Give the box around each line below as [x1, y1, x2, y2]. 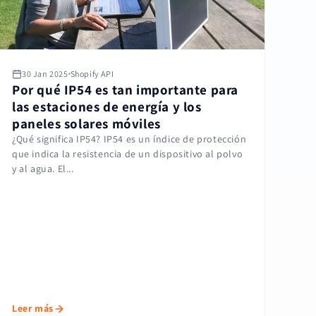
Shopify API [70, 68, 114, 80]
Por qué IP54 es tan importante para [12, 81, 239, 99]
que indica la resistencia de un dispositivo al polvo [12, 147, 243, 161]
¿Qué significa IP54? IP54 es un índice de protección [12, 133, 247, 146]
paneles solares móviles [12, 115, 161, 133]
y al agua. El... [12, 162, 74, 176]
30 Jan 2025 [22, 68, 68, 80]
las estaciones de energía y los [12, 98, 202, 116]
